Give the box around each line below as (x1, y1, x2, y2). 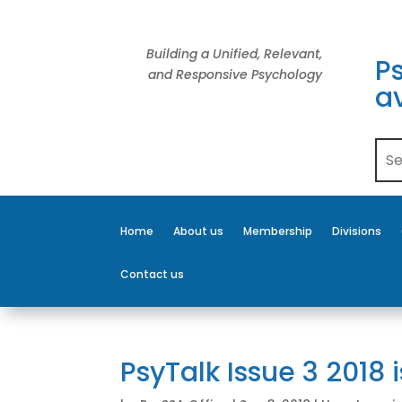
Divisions (332, 223, 382, 239)
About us (173, 223, 224, 239)
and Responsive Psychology (147, 66, 322, 83)
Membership (243, 223, 313, 239)
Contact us (120, 267, 185, 282)
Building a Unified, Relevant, (145, 45, 322, 63)
